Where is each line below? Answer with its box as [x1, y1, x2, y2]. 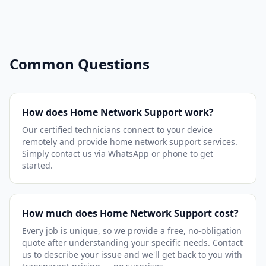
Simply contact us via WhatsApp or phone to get [22, 148, 213, 159]
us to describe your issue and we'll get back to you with [22, 249, 242, 260]
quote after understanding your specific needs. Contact [22, 237, 243, 248]
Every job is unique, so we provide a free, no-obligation [22, 225, 242, 236]
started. [22, 160, 53, 171]
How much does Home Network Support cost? [22, 207, 239, 220]
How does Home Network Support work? [22, 106, 214, 119]
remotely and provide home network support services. [22, 136, 237, 147]
